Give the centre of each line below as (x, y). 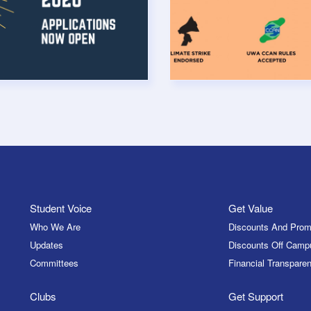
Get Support (256, 296)
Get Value (251, 208)
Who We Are (55, 226)
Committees (54, 262)
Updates (46, 244)
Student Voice (60, 208)
